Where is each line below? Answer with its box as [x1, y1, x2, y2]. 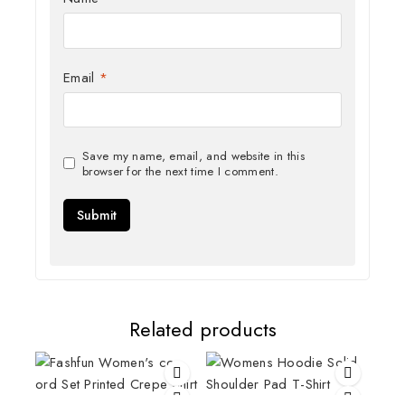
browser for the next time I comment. [82, 162, 278, 180]
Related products [128, 314, 277, 344]
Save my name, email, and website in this [82, 146, 306, 165]
